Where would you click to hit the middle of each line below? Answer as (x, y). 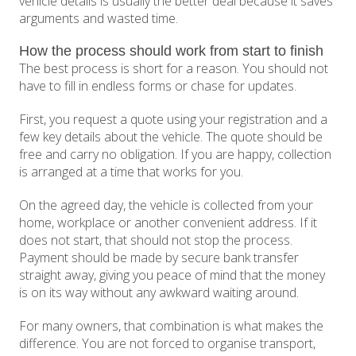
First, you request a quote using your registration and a (174, 120)
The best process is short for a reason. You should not (174, 69)
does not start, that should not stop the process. (156, 240)
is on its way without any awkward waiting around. (159, 293)
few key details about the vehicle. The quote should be (171, 137)
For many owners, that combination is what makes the (172, 326)
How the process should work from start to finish (172, 51)
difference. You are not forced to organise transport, (168, 344)
